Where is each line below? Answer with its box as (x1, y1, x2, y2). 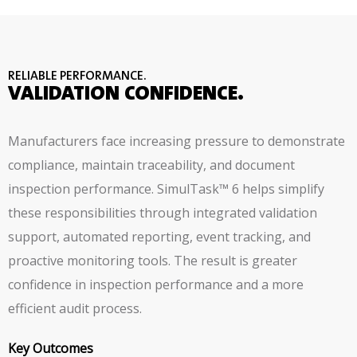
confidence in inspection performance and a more (8, 276, 304, 294)
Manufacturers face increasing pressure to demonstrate (8, 132, 345, 151)
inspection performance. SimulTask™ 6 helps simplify (8, 180, 324, 198)
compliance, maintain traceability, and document (8, 156, 295, 175)
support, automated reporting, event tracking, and (8, 228, 311, 246)
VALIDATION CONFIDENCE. (8, 84, 244, 106)
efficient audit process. (8, 300, 142, 318)
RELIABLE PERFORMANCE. (8, 70, 147, 84)
